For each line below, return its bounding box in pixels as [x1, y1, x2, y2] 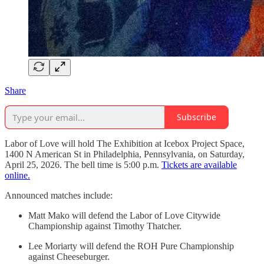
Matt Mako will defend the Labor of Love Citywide [28, 210, 220, 220]
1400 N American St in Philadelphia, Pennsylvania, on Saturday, [5, 148, 245, 159]
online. [5, 170, 30, 180]
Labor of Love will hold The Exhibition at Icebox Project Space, [5, 138, 245, 148]
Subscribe [177, 111, 216, 123]
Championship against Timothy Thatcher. [28, 220, 181, 231]
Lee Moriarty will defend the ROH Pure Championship [28, 240, 234, 251]
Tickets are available [161, 159, 237, 170]
